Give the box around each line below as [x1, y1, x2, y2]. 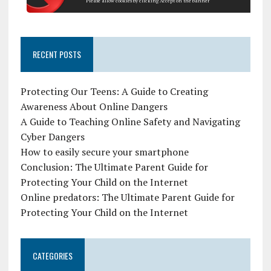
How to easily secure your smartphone [20, 145, 189, 159]
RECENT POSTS [32, 48, 81, 61]
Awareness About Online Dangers [20, 100, 168, 114]
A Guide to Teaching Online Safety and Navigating [20, 115, 240, 129]
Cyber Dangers [20, 130, 85, 144]
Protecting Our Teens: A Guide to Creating [20, 85, 208, 99]
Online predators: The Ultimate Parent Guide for [20, 191, 235, 204]
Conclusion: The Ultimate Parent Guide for [20, 160, 208, 174]
